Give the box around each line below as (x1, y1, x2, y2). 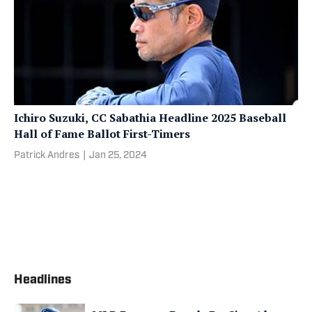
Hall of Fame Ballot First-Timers (14, 125, 191, 141)
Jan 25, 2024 (89, 150, 147, 161)
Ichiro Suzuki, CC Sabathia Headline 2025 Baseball (14, 109, 286, 125)
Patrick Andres (14, 150, 79, 161)
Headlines (14, 273, 72, 287)
